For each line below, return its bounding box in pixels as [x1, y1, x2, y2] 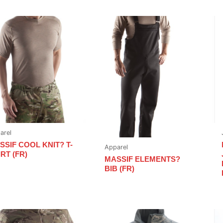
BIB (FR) [105, 164, 135, 173]
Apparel [105, 143, 128, 151]
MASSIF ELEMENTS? [105, 155, 181, 164]
